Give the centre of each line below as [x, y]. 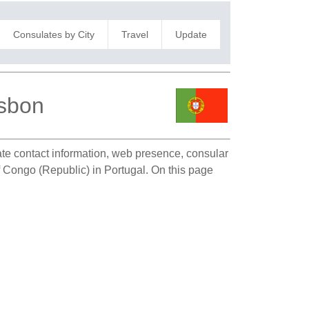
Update [191, 34]
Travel [134, 34]
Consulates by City [53, 34]
